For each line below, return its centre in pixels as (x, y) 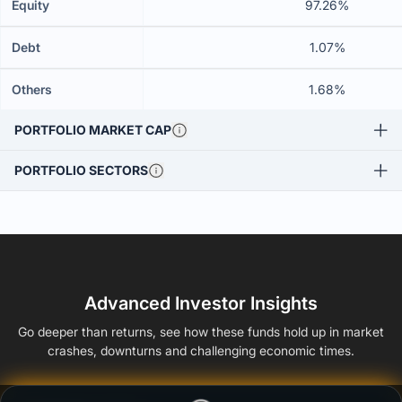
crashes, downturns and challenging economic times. (201, 350)
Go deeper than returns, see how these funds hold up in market (201, 332)
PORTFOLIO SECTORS (81, 170)
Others (32, 89)
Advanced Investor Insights (201, 303)
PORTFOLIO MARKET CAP (93, 130)
